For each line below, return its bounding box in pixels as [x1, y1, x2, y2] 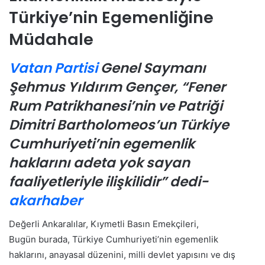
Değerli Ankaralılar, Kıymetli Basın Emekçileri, [9, 218, 199, 230]
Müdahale [9, 28, 93, 51]
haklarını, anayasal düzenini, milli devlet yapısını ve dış [9, 249, 235, 261]
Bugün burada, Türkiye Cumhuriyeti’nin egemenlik [9, 234, 218, 245]
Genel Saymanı [98, 58, 206, 77]
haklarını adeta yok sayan [9, 153, 190, 172]
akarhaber [9, 190, 82, 210]
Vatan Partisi [9, 58, 98, 77]
